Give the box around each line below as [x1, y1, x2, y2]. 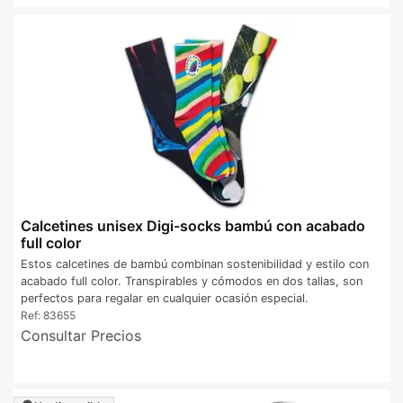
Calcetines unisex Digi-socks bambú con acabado [21, 217, 365, 236]
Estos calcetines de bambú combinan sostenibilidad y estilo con [21, 257, 369, 272]
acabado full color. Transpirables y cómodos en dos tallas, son [21, 274, 363, 289]
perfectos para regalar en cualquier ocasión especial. [21, 291, 309, 306]
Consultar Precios [21, 327, 141, 345]
